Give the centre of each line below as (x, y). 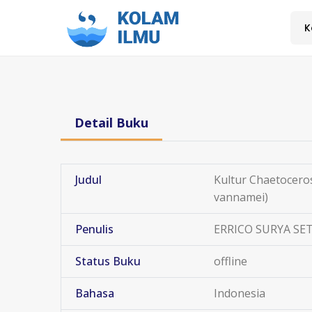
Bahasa (95, 293)
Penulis (94, 229)
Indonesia (240, 293)
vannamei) (241, 197)
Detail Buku (111, 123)
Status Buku (108, 261)
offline (231, 261)
